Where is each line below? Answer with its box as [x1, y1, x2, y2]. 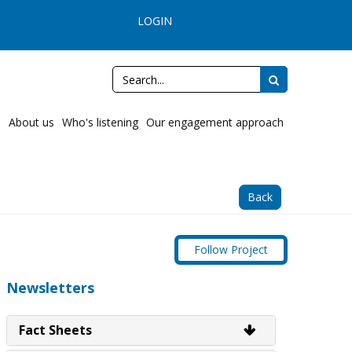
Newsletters [5, 278, 94, 298]
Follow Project [193, 242, 268, 258]
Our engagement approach [145, 115, 284, 130]
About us [8, 115, 54, 130]
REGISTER [215, 13, 267, 28]
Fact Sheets [18, 321, 92, 339]
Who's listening [61, 115, 138, 130]
